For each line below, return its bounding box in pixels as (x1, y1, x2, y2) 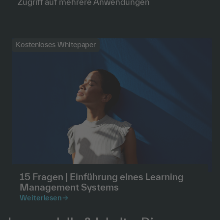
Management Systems (20, 182, 119, 192)
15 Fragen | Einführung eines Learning (20, 171, 184, 182)
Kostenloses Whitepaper (16, 40, 96, 49)
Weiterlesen (20, 193, 62, 202)
